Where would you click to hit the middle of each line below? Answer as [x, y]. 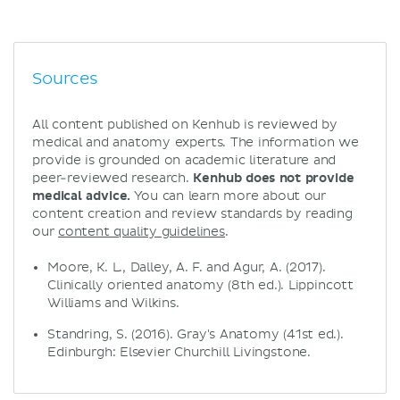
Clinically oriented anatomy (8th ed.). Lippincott [201, 285]
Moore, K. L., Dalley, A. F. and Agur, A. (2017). [187, 267]
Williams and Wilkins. [113, 303]
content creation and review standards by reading [192, 213]
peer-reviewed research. [113, 178]
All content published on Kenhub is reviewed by [185, 124]
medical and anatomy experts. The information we [196, 142]
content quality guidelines [142, 231]
